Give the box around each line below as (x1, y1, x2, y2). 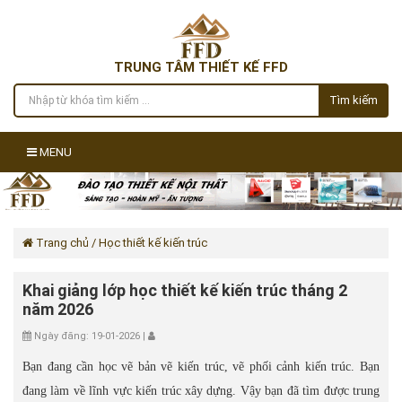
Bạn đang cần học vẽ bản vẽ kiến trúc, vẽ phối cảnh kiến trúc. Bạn (22, 360, 380, 373)
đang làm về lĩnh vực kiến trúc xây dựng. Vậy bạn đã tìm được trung (22, 384, 380, 398)
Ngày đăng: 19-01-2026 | (31, 330, 148, 342)
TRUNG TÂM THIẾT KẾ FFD (114, 59, 288, 75)
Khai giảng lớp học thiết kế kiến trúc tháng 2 (22, 281, 347, 300)
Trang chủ (33, 236, 89, 249)
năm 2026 (22, 300, 93, 319)
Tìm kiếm (329, 93, 378, 107)
